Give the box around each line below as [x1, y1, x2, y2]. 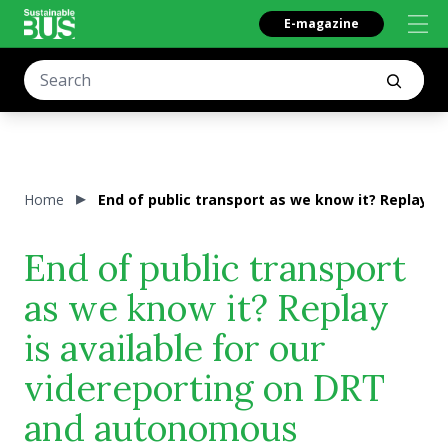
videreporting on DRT [24, 365, 385, 411]
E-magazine [284, 15, 359, 32]
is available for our [24, 325, 326, 371]
